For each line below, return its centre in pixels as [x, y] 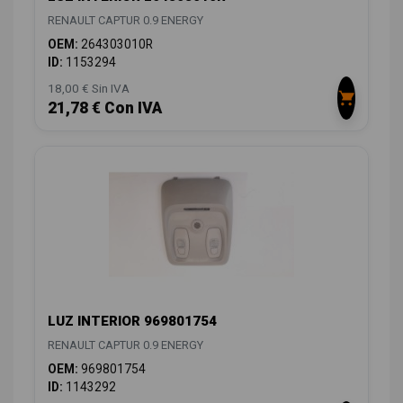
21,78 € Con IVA [105, 108]
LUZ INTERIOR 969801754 [132, 322]
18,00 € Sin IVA [89, 89]
